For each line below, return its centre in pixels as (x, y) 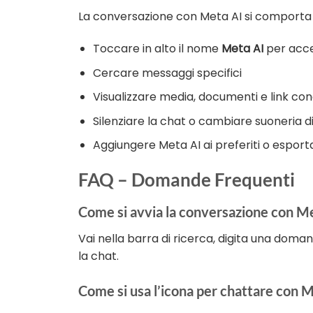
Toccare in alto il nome (157, 49)
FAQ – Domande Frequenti (187, 180)
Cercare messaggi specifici (167, 73)
